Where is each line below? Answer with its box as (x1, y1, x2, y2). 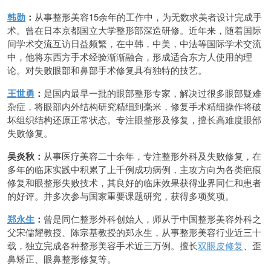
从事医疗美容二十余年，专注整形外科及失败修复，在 (44, 149, 261, 162)
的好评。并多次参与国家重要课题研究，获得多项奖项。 (7, 189, 234, 202)
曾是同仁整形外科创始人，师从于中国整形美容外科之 (44, 212, 261, 225)
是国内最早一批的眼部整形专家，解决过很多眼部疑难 (44, 87, 261, 99)
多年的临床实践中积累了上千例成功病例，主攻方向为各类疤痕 (7, 163, 261, 175)
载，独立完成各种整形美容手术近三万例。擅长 (7, 239, 198, 252)
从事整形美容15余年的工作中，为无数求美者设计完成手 (34, 10, 262, 23)
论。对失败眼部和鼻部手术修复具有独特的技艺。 (7, 64, 207, 76)
